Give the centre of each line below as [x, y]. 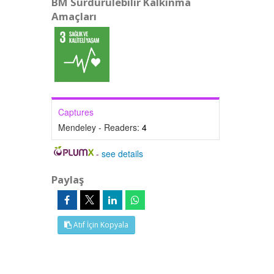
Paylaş [67, 180]
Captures [76, 112]
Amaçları [74, 16]
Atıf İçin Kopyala [100, 225]
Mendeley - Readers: [100, 127]
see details [123, 154]
